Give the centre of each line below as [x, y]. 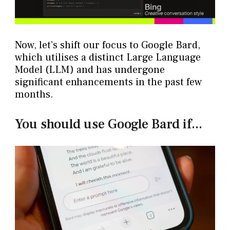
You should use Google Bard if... [108, 124]
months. [34, 95]
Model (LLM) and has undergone [90, 70]
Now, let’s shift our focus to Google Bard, [107, 45]
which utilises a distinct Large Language [108, 58]
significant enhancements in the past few [108, 82]
